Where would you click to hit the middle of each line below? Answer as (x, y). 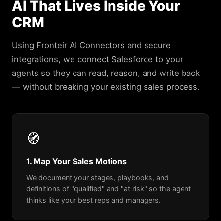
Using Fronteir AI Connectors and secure (91, 46)
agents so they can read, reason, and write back (106, 73)
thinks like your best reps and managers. (93, 200)
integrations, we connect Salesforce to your (97, 59)
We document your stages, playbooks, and (97, 178)
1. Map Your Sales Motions (76, 162)
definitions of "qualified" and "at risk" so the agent (109, 189)
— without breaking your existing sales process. (106, 87)
